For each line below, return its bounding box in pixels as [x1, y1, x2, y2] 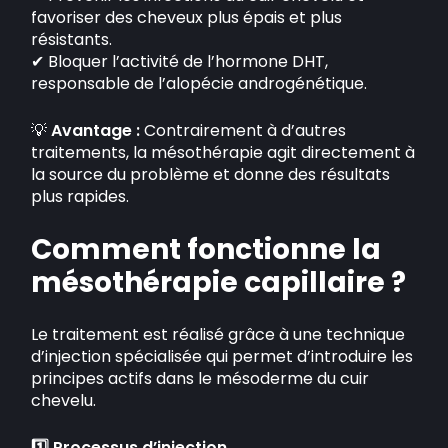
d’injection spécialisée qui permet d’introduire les [31, 345, 414, 368]
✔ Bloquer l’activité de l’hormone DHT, [31, 50, 329, 73]
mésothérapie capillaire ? [31, 263, 407, 302]
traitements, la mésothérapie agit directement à [31, 141, 416, 164]
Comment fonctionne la [31, 230, 382, 269]
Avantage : [51, 119, 141, 142]
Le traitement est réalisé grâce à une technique [31, 323, 406, 346]
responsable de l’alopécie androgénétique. [31, 72, 368, 95]
